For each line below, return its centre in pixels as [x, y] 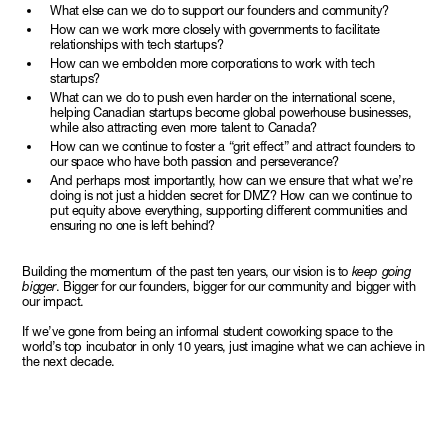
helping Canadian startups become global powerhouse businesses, [231, 112]
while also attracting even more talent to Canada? [183, 127]
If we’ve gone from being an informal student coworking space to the [207, 331]
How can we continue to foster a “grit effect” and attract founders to [232, 146]
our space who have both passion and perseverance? [194, 161]
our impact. [53, 301]
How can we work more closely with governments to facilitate [215, 29]
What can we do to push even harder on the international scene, [223, 97]
